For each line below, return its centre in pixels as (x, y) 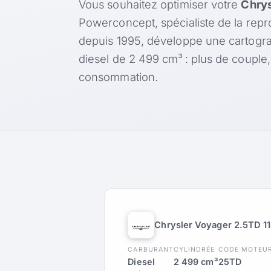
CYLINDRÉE (194, 250)
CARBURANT (151, 250)
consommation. (119, 77)
